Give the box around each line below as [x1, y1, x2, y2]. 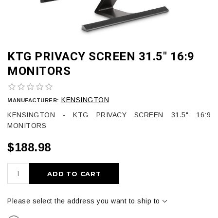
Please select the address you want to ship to [7, 197, 160, 205]
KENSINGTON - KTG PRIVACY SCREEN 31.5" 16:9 [7, 110, 211, 119]
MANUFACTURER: [7, 97, 59, 103]
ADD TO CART [47, 169, 101, 178]
